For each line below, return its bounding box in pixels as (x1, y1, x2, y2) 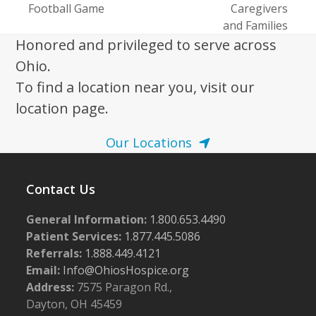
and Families (223, 18, 288, 34)
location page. (16, 99, 109, 119)
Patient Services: (26, 229, 122, 245)
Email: (26, 262, 61, 279)
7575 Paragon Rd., (74, 279, 173, 296)
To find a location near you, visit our (16, 78, 255, 97)
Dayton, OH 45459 (26, 296, 123, 312)
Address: (26, 279, 75, 296)
